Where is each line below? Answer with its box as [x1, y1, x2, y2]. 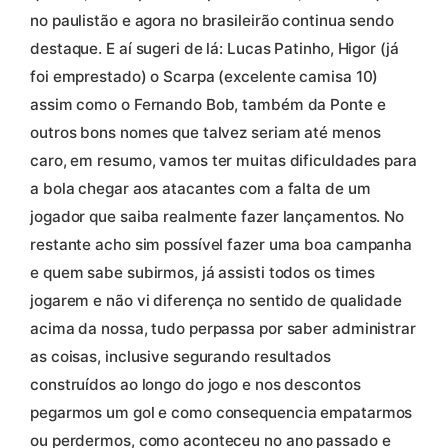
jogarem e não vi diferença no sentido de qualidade [30, 291, 402, 311]
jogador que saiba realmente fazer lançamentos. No [30, 207, 405, 227]
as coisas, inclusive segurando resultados [30, 347, 331, 367]
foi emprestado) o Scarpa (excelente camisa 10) [30, 67, 379, 87]
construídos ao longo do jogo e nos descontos [30, 375, 361, 395]
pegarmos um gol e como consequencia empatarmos [30, 403, 413, 423]
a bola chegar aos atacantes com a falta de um [30, 179, 371, 199]
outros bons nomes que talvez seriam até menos [30, 123, 381, 143]
